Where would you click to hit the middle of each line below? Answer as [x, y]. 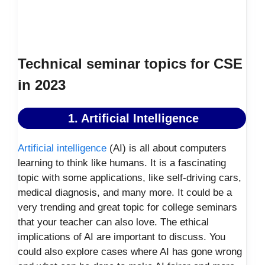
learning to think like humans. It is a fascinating [122, 163]
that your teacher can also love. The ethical [113, 222]
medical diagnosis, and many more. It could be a [125, 193]
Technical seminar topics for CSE [130, 64]
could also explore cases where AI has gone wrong [130, 252]
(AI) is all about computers [167, 148]
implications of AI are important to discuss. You [122, 237]
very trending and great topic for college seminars [127, 208]
